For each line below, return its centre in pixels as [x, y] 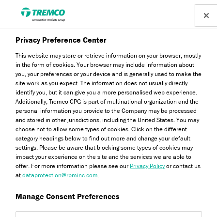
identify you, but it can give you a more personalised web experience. [106, 92]
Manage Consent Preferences [68, 197]
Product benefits [116, 210]
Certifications [175, 210]
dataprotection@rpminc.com [60, 175]
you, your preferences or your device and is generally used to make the [108, 74]
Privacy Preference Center [61, 40]
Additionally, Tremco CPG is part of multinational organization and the [107, 101]
